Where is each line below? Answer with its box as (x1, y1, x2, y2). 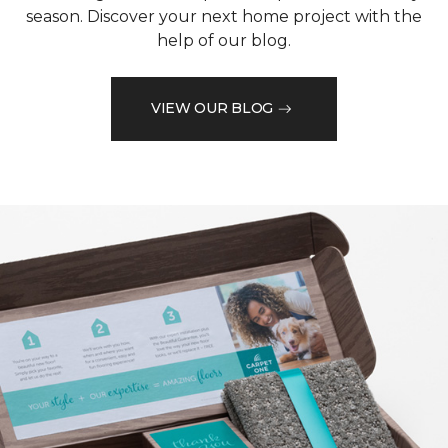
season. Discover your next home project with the (26, 6, 422, 26)
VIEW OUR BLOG (150, 99, 274, 118)
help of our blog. (157, 30, 291, 50)
